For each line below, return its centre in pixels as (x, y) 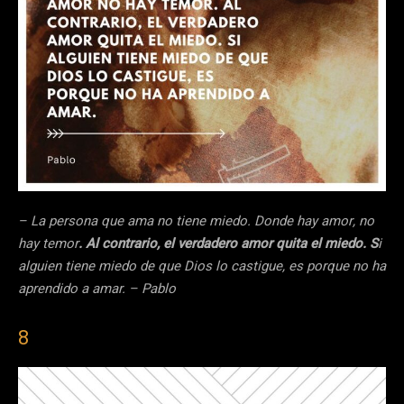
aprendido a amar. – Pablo (97, 289)
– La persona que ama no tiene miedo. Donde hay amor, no (196, 221)
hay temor (48, 244)
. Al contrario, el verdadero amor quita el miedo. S (228, 244)
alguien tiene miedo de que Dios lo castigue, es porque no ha (202, 266)
